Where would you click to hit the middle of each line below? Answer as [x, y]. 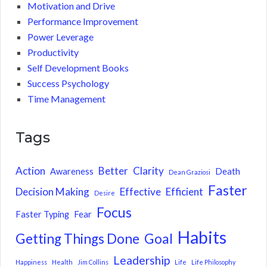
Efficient [184, 192]
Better [113, 171]
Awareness [72, 172]
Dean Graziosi [190, 172]
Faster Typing [42, 215]
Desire [105, 193]
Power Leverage [60, 37]
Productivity [53, 52]
